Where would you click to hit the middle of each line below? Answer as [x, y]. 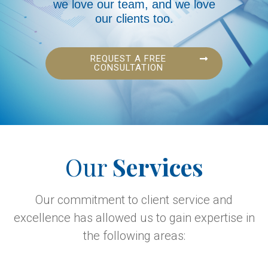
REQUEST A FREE [128, 59]
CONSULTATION [128, 68]
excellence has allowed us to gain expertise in [134, 218]
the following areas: [134, 236]
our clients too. [134, 19]
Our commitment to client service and [134, 200]
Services [158, 167]
